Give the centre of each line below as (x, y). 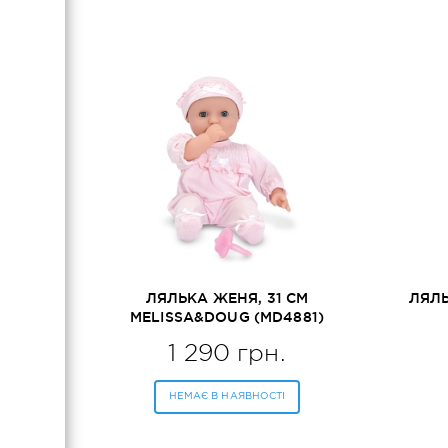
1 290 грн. (227, 353)
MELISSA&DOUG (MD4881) (227, 317)
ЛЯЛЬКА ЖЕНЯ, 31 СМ (227, 298)
